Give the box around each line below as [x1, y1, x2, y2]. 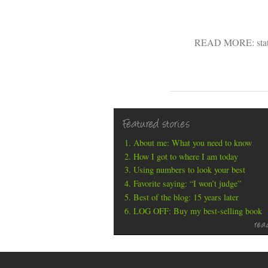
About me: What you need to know [133, 136, 252, 148]
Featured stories [123, 117, 190, 133]
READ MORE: [194, 35, 257, 48]
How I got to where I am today [133, 150, 239, 162]
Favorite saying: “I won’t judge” [133, 178, 242, 190]
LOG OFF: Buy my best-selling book [133, 205, 263, 217]
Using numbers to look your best [133, 164, 246, 176]
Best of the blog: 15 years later [133, 191, 239, 203]
